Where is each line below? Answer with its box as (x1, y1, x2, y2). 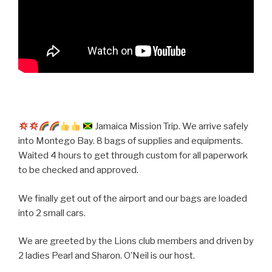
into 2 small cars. (18, 207, 86, 219)
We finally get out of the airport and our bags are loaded (18, 192, 247, 204)
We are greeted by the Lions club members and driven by (18, 236, 254, 247)
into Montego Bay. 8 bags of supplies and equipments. (18, 135, 243, 147)
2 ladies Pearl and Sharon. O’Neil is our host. (18, 250, 195, 262)
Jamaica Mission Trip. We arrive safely (92, 121, 248, 132)
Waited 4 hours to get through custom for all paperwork (18, 150, 248, 161)
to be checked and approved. (18, 165, 138, 176)
